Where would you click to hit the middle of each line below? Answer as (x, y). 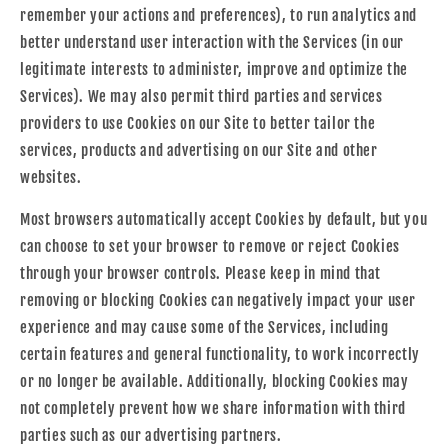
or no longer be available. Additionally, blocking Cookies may (214, 381)
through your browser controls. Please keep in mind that (201, 273)
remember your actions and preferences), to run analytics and (219, 15)
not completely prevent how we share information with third (213, 408)
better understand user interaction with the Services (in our (212, 42)
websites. (51, 177)
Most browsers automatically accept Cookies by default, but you (224, 219)
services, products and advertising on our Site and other (199, 150)
